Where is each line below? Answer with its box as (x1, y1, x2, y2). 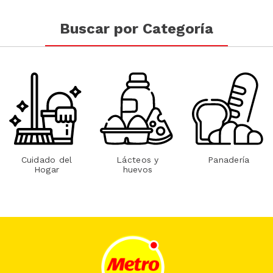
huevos (122, 165, 153, 175)
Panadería (207, 155, 250, 165)
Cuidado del (21, 155, 73, 165)
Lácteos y (116, 155, 159, 165)
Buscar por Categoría (60, 20, 213, 38)
